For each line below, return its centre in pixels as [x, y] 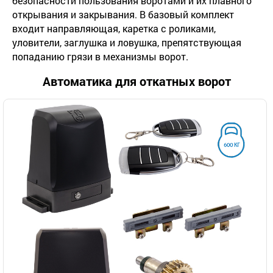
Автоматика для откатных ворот [136, 81]
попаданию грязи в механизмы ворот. [100, 56]
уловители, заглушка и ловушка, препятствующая [127, 42]
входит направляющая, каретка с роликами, [114, 28]
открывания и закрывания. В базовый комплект [123, 14]
